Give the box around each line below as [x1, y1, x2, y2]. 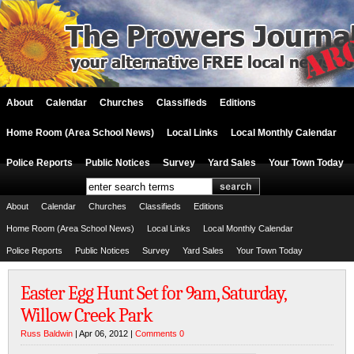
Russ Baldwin [21, 329, 73, 338]
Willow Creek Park [21, 304, 153, 326]
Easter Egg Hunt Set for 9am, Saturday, [21, 282, 286, 304]
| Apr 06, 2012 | [73, 329, 135, 338]
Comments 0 [135, 329, 184, 338]
